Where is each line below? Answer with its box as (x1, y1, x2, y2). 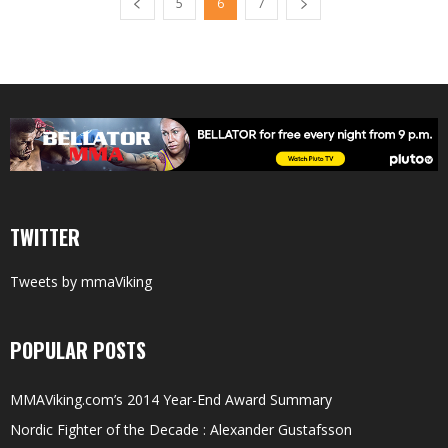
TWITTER (10, 222, 80, 253)
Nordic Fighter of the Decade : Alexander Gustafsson (10, 420, 352, 440)
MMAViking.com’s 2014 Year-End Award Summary (10, 390, 332, 410)
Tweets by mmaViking (10, 272, 152, 292)
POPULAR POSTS (10, 335, 146, 366)
